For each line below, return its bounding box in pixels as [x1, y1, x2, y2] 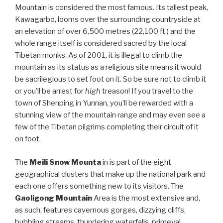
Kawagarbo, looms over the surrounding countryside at [15, 15, 201, 24]
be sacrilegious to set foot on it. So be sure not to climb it [15, 75, 206, 84]
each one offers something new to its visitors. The [15, 181, 184, 191]
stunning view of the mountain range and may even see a [15, 111, 206, 120]
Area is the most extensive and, [92, 193, 200, 203]
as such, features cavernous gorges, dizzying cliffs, [15, 205, 186, 215]
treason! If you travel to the [102, 87, 193, 96]
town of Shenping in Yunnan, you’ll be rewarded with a [15, 99, 193, 108]
